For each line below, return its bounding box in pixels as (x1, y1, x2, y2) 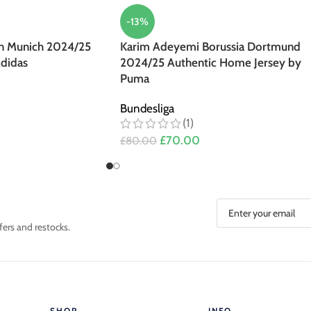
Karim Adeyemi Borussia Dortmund (120, 39, 301, 53)
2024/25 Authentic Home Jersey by (120, 55, 301, 69)
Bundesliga (120, 101, 174, 115)
